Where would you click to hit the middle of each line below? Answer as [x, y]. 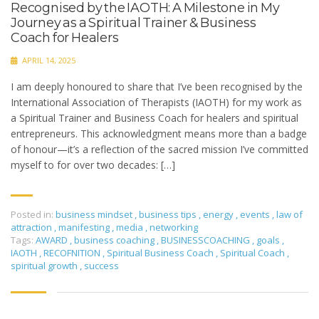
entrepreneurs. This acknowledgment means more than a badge [159, 134]
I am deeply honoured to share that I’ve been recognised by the [157, 87]
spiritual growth [45, 266]
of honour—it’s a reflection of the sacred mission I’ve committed [159, 150]
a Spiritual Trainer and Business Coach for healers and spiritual [155, 118]
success [101, 266]
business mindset [94, 215]
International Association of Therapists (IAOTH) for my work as [156, 103]
